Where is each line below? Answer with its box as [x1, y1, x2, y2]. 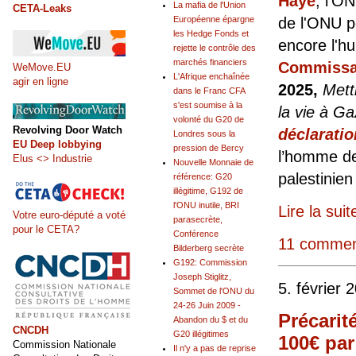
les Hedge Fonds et [173, 29, 249, 39]
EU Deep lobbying [13, 137, 102, 150]
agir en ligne [13, 75, 68, 87]
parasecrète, [173, 215, 222, 225]
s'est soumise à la [173, 100, 242, 110]
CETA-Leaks [13, 2, 72, 14]
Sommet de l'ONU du [173, 286, 254, 296]
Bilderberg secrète [173, 243, 244, 253]
